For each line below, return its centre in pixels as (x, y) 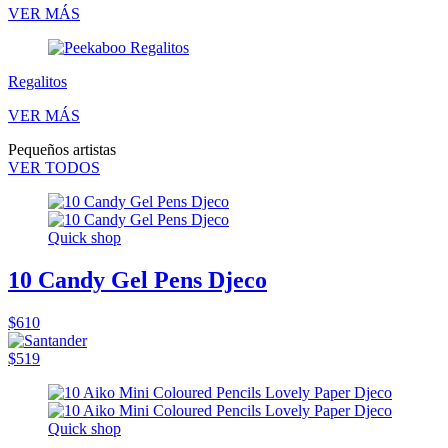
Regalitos (37, 82)
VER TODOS (54, 168)
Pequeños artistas (62, 150)
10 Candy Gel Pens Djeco (137, 280)
